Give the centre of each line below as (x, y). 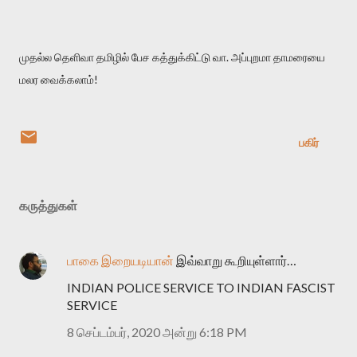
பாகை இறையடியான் (120, 260)
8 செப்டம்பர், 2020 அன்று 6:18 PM (157, 331)
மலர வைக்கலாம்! (59, 79)
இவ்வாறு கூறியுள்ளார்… (235, 260)
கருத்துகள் (48, 205)
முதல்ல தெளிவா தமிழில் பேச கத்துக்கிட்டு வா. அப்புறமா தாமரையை (172, 57)
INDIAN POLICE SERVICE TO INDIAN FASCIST (201, 287)
